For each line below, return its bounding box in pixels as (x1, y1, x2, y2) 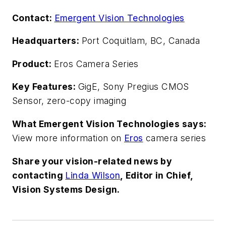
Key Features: (12, 81, 78, 92)
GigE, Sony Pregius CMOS (78, 81, 189, 92)
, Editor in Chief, (120, 169, 193, 181)
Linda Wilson (65, 169, 121, 181)
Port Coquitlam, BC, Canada (81, 35, 200, 46)
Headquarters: (12, 35, 82, 46)
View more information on (12, 132, 124, 143)
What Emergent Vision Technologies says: (12, 118, 207, 129)
